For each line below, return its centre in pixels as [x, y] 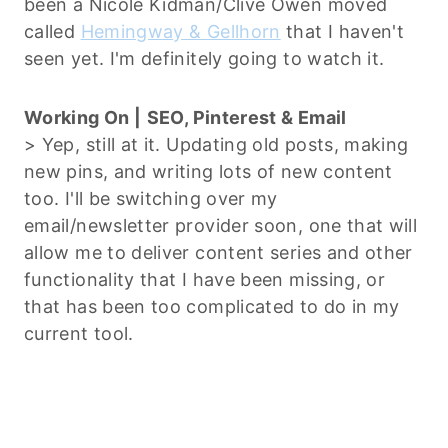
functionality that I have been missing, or [205, 279]
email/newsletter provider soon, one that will [221, 225]
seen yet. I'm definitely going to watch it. [204, 58]
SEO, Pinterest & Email [248, 117]
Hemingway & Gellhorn [180, 31]
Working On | [83, 117]
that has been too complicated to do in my [212, 306]
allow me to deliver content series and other [218, 252]
